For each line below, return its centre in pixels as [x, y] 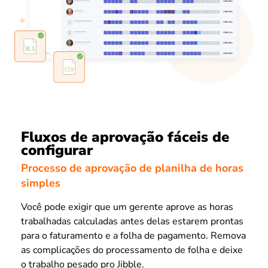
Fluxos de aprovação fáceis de [125, 137]
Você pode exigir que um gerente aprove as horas [127, 207]
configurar [57, 150]
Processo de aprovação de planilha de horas [132, 168]
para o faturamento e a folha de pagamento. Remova [133, 236]
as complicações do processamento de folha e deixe [132, 250]
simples [41, 183]
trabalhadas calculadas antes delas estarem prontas [132, 222]
